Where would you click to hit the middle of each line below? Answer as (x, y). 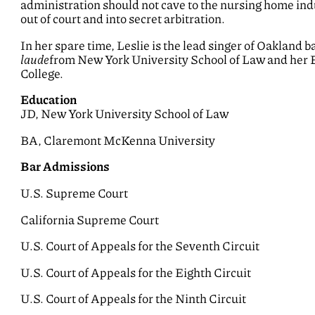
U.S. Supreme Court (75, 193)
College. (42, 73)
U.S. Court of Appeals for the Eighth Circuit (136, 272)
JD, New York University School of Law (125, 114)
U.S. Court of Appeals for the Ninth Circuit (134, 299)
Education (49, 100)
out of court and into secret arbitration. (123, 19)
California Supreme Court (90, 220)
